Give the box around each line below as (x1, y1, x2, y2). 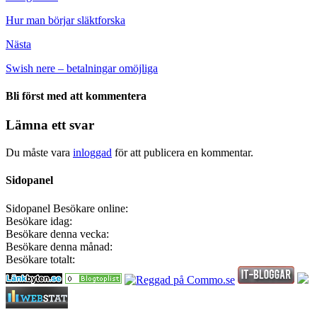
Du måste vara (6, 146, 73, 159)
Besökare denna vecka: (6, 227, 109, 240)
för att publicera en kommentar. (112, 146, 253, 159)
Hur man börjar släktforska (6, 13, 125, 26)
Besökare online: (53, 202, 128, 214)
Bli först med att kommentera (6, 90, 146, 103)
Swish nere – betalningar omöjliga (6, 62, 158, 74)
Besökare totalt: (6, 253, 75, 265)
